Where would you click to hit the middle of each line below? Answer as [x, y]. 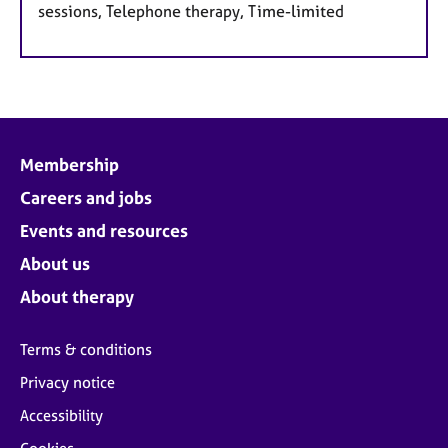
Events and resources [104, 231]
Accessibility [61, 416]
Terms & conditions [86, 350]
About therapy [77, 297]
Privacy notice [67, 383]
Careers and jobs [86, 198]
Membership [69, 165]
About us [55, 264]
